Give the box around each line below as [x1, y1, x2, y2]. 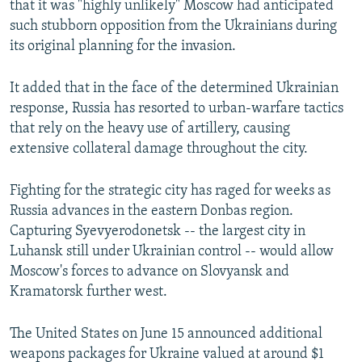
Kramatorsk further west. [10, 284, 167, 301]
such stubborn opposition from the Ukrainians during [10, 19, 337, 35]
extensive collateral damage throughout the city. [10, 141, 308, 158]
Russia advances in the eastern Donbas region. [10, 204, 293, 220]
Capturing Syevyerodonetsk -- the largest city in [10, 224, 305, 240]
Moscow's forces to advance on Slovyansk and [10, 264, 289, 280]
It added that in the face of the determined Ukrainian [10, 81, 339, 97]
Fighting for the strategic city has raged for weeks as [10, 183, 330, 200]
